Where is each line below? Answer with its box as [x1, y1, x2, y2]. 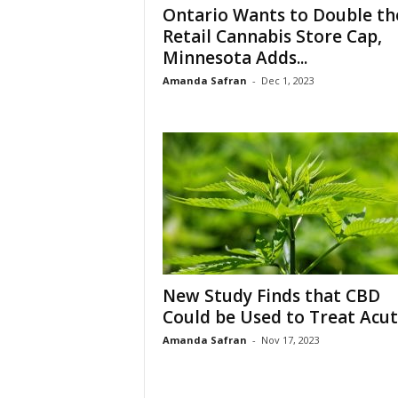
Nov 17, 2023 [260, 333, 320, 346]
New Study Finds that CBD [162, 284, 380, 307]
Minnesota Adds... [162, 46, 307, 69]
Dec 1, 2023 [260, 74, 314, 87]
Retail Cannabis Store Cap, [162, 25, 382, 48]
